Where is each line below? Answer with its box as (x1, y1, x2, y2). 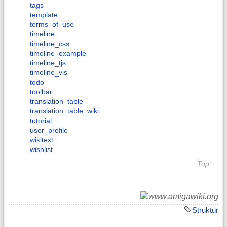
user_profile (30, 126, 68, 135)
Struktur (192, 205, 218, 214)
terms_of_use (30, 20, 74, 29)
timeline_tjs (30, 59, 66, 67)
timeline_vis (30, 68, 67, 77)
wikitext (30, 136, 53, 144)
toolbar (30, 88, 52, 96)
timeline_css (30, 40, 69, 48)
